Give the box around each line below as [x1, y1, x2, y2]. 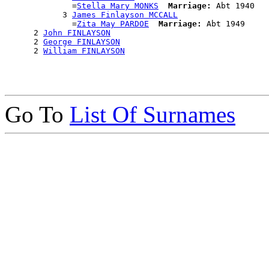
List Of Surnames [70, 101, 235, 128]
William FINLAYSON [43, 46, 125, 56]
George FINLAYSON [43, 37, 120, 47]
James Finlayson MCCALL [72, 10, 178, 20]
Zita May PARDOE [77, 19, 149, 29]
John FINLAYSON [43, 28, 110, 38]
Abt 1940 [211, 1, 255, 11]
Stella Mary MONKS [77, 1, 159, 11]
